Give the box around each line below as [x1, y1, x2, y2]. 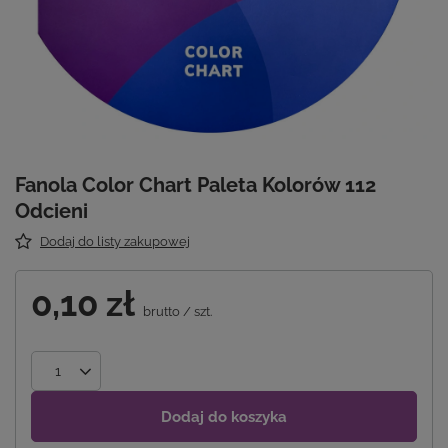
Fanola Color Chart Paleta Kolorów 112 [15, 173, 376, 198]
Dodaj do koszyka [161, 407, 287, 426]
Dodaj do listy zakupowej [40, 234, 190, 250]
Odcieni [15, 199, 88, 224]
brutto [140, 304, 180, 320]
